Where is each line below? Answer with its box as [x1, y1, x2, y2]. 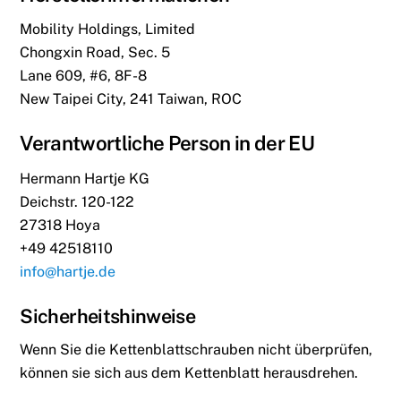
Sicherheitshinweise [20, 303, 196, 328]
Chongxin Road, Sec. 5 [20, 43, 171, 61]
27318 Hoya [20, 216, 101, 234]
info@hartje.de [20, 262, 116, 280]
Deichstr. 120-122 [20, 192, 135, 210]
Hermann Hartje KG [20, 169, 150, 187]
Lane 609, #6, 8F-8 [20, 66, 148, 84]
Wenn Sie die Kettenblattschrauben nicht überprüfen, [20, 341, 373, 359]
